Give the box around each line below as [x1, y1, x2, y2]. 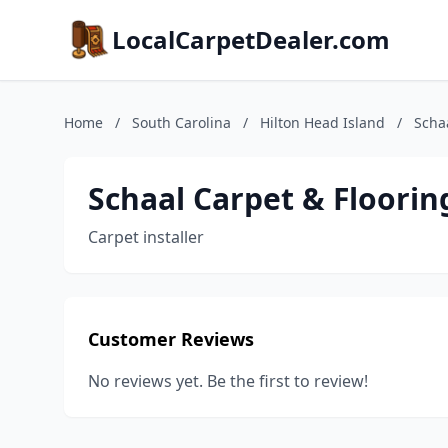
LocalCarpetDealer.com [112, 23, 390, 56]
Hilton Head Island [260, 113, 385, 132]
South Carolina [132, 113, 231, 132]
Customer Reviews [88, 327, 254, 351]
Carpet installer [88, 226, 204, 248]
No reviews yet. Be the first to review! [88, 370, 368, 392]
